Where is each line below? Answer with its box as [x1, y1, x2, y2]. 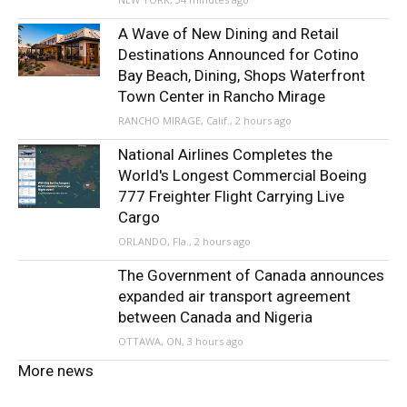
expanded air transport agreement [118, 287, 351, 306]
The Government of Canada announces [118, 266, 384, 285]
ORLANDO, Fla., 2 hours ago [118, 234, 251, 249]
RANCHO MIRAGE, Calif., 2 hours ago [118, 114, 292, 128]
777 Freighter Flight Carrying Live [118, 187, 344, 206]
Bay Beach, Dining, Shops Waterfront [118, 66, 365, 85]
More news [18, 362, 94, 381]
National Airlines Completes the [118, 145, 333, 164]
